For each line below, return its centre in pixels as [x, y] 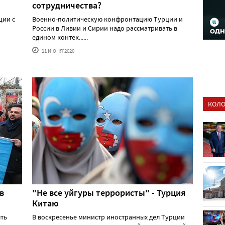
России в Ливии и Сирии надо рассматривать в [105, 28]
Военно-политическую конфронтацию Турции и [107, 19]
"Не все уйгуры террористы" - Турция [109, 193]
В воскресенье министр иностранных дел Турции [108, 217]
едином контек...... [60, 37]
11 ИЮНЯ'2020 [58, 51]
